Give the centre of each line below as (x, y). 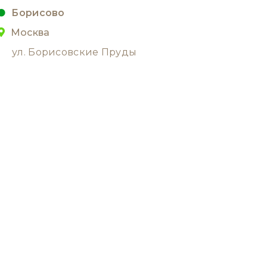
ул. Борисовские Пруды (74, 52)
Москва (29, 32)
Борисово (38, 13)
